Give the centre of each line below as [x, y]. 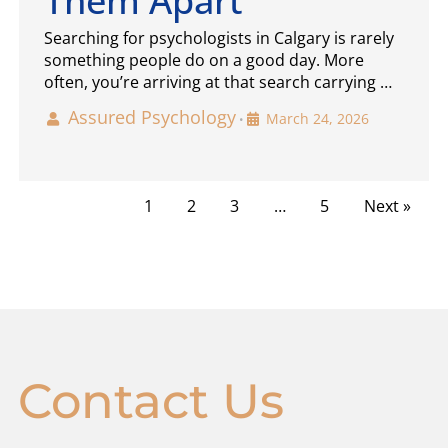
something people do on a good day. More [203, 59]
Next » [387, 205]
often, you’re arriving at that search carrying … [217, 81]
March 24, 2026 [318, 118]
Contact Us [150, 400]
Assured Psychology [152, 116]
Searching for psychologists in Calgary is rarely [218, 37]
